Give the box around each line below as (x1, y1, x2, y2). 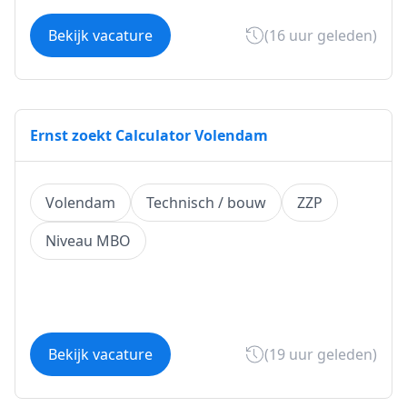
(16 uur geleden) (264, 25, 377, 45)
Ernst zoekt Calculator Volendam (30, 125, 268, 145)
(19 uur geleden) (264, 344, 377, 364)
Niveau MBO (45, 231, 131, 251)
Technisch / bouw (146, 193, 266, 213)
